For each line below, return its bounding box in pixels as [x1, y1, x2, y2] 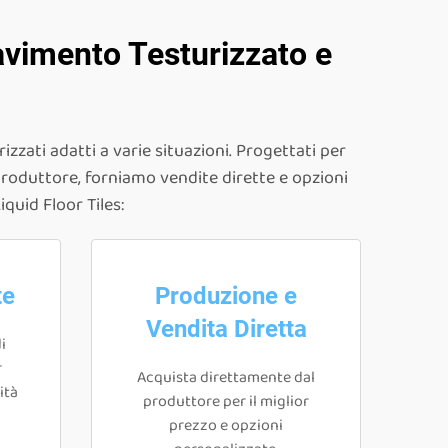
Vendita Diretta [145, 315, 307, 343]
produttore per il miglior [143, 389, 309, 414]
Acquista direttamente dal [137, 365, 315, 390]
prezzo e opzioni [169, 413, 283, 438]
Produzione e [155, 282, 297, 310]
